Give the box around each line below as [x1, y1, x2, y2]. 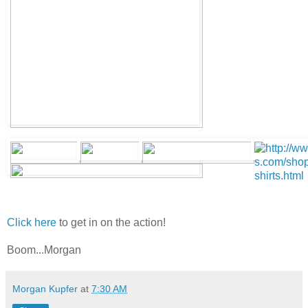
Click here [7, 216, 56, 228]
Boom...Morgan [7, 243, 81, 256]
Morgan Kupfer [12, 283, 78, 294]
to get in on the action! [56, 216, 166, 228]
